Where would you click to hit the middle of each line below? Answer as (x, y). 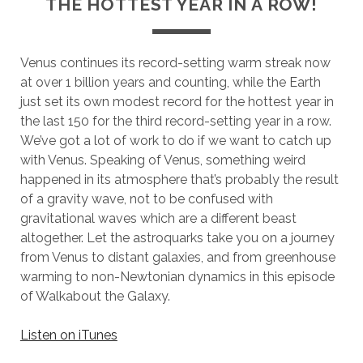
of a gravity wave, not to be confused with (146, 199)
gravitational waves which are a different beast (158, 218)
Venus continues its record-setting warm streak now (175, 63)
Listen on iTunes (68, 335)
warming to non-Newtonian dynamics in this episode (177, 277)
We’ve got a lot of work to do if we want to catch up (175, 141)
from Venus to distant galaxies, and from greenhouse (177, 257)
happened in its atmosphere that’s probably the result (179, 179)
